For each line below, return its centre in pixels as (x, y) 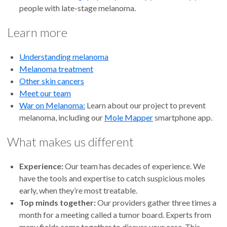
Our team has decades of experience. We (134, 166)
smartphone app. (183, 118)
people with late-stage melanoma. (78, 8)
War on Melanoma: (52, 105)
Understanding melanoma (64, 57)
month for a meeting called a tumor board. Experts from (115, 215)
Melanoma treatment (56, 69)
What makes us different (70, 142)
